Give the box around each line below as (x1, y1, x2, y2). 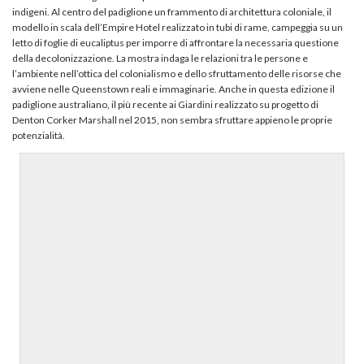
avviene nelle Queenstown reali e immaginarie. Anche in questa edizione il (12, 82, 335, 95)
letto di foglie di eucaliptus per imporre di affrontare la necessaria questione (12, 36, 339, 49)
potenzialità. (12, 128, 65, 141)
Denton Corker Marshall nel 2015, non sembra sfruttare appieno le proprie (12, 113, 332, 126)
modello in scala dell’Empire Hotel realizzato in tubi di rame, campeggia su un (12, 20, 343, 33)
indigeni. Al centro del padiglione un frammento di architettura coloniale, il (12, 5, 331, 18)
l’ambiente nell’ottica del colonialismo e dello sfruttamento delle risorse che (12, 67, 341, 80)
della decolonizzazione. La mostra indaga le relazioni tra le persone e (12, 51, 308, 64)
